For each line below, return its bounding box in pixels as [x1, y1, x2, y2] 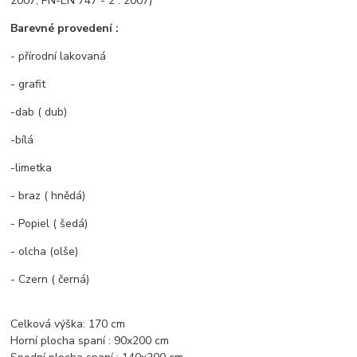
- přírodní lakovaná [10, 49, 107, 65]
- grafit [10, 76, 46, 92]
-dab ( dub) [10, 104, 68, 120]
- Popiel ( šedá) [10, 216, 88, 232]
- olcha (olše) [10, 244, 79, 260]
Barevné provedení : [10, 21, 120, 37]
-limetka [10, 160, 53, 176]
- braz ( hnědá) [10, 188, 86, 204]
